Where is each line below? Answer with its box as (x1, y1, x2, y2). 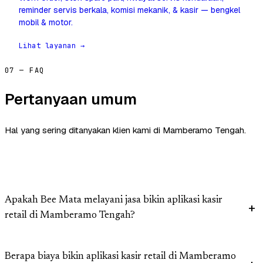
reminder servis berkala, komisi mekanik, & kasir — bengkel (19, 5, 240, 16)
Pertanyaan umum (5, 89, 137, 110)
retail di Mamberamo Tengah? (5, 211, 135, 221)
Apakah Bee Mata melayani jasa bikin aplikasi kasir (5, 195, 222, 206)
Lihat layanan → (19, 41, 85, 51)
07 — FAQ (5, 66, 45, 76)
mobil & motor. (19, 17, 73, 28)
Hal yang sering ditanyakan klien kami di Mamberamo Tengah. (5, 124, 246, 136)
